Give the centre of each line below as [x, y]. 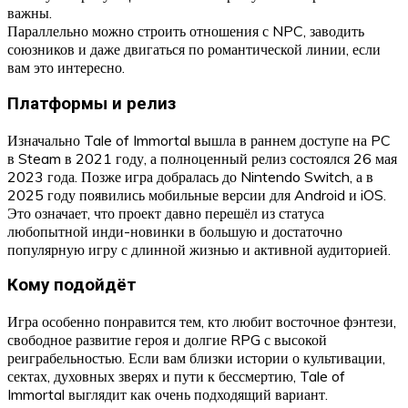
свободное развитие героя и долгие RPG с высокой [167, 340]
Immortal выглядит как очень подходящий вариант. [168, 394]
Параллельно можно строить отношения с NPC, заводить [186, 31]
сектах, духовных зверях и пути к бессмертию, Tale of [176, 376]
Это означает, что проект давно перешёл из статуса [166, 213]
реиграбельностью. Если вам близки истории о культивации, [196, 358]
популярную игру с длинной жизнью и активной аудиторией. [199, 249]
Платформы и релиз [92, 103]
